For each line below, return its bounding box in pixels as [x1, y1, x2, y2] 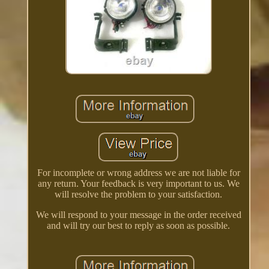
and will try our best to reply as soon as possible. [47, 220, 231, 231]
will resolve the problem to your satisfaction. [55, 189, 223, 199]
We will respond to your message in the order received [35, 209, 241, 220]
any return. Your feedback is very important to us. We [37, 178, 240, 189]
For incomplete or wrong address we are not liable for [37, 167, 240, 178]
